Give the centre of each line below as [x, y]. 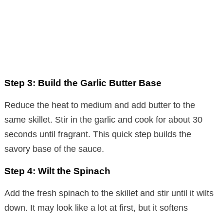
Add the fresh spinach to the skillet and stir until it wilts [109, 193]
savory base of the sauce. [54, 149]
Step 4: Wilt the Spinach [57, 171]
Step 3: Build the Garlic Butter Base [83, 83]
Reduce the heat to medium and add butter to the [100, 105]
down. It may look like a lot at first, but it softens [96, 208]
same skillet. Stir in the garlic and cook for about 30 [103, 119]
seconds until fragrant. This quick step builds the [98, 134]
